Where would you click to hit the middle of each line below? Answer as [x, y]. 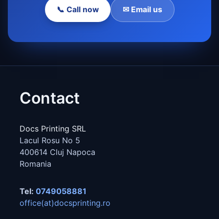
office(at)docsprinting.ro [65, 203]
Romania [35, 164]
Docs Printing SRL [53, 129]
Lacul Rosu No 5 [50, 141]
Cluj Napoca [73, 152]
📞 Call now [77, 9]
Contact [50, 98]
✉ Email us [142, 9]
